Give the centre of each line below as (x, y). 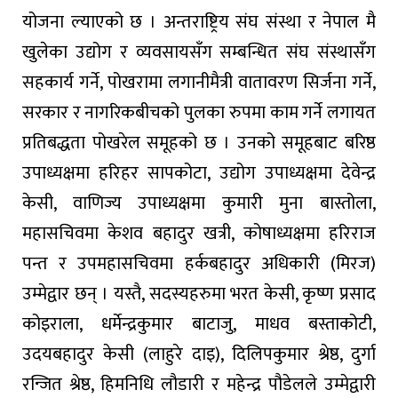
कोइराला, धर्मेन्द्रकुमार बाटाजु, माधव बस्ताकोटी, (199, 324)
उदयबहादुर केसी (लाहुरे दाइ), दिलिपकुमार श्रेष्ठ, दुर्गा (199, 354)
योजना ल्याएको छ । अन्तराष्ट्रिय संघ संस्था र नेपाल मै (199, 22)
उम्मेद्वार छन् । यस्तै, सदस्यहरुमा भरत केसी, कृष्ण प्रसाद (199, 294)
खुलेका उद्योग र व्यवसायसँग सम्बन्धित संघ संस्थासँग (199, 52)
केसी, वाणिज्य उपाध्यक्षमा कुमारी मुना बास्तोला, (199, 203)
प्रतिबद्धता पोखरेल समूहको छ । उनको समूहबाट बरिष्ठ (199, 143)
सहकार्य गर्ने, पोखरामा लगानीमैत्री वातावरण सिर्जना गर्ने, (199, 82)
